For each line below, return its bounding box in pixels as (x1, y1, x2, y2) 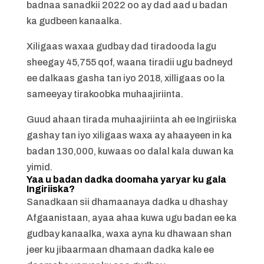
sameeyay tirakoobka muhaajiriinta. (26, 89, 183, 99)
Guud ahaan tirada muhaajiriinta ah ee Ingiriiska (26, 114, 237, 124)
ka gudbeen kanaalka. (26, 16, 122, 26)
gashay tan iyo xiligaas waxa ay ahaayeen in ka (26, 130, 232, 140)
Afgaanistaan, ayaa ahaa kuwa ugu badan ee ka (26, 213, 237, 223)
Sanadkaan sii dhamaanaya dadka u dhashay (26, 197, 227, 207)
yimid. (26, 162, 52, 172)
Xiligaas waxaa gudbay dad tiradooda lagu (26, 41, 216, 51)
